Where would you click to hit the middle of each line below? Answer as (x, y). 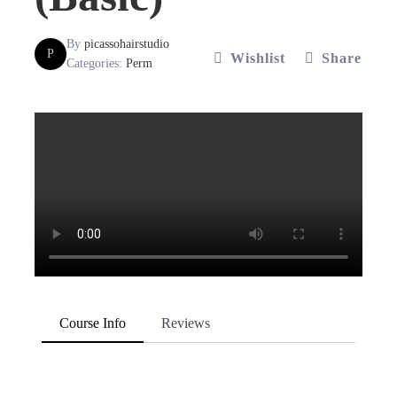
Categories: (96, 63)
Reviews (186, 323)
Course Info (93, 323)
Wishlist (258, 58)
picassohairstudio (127, 44)
